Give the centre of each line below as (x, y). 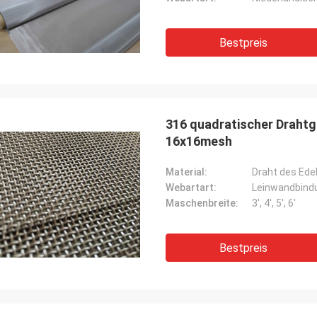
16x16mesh (199, 141)
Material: (186, 172)
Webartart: (191, 188)
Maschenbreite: (202, 203)
